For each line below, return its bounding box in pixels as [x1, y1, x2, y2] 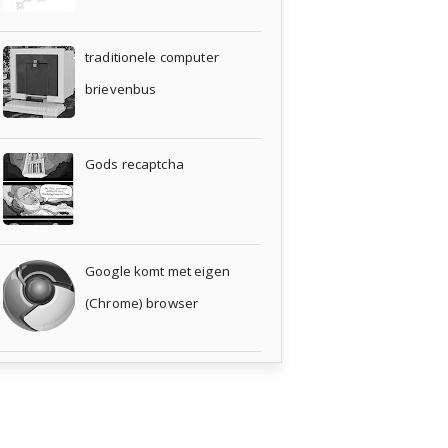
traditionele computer [85, 48, 219, 67]
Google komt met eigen [85, 261, 230, 280]
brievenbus [85, 80, 157, 99]
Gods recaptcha [85, 154, 184, 173]
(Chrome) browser [85, 293, 199, 312]
